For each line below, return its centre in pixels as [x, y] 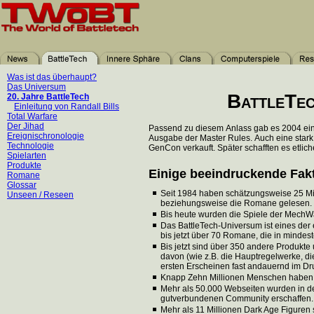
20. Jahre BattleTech [48, 97]
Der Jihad [26, 126]
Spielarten [27, 156]
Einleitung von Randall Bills [67, 107]
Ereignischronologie [46, 136]
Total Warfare [32, 116]
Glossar [22, 185]
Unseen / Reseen [40, 195]
